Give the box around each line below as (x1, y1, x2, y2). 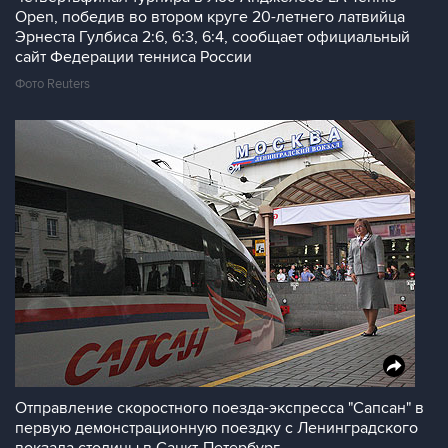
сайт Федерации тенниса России (15, 47, 252, 67)
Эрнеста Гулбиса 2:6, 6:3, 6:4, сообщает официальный (15, 27, 410, 47)
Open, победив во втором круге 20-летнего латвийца (15, 7, 405, 27)
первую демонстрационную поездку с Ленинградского (15, 418, 418, 438)
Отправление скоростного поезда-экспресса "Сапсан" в (15, 398, 424, 418)
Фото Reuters (15, 76, 90, 92)
